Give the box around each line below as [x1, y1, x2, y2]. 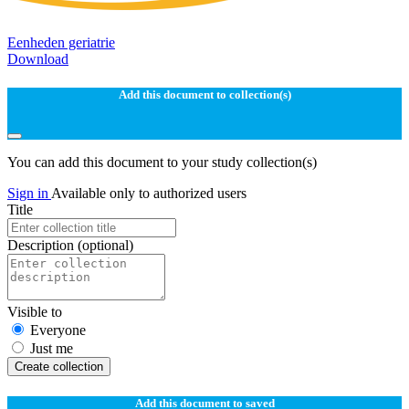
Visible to [7, 303, 62, 320]
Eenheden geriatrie [7, 35, 115, 51]
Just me [30, 340, 73, 356]
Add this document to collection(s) [118, 88, 291, 102]
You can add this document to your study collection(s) [7, 153, 317, 170]
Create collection [15, 359, 103, 373]
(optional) [78, 236, 133, 253]
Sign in [7, 184, 51, 201]
